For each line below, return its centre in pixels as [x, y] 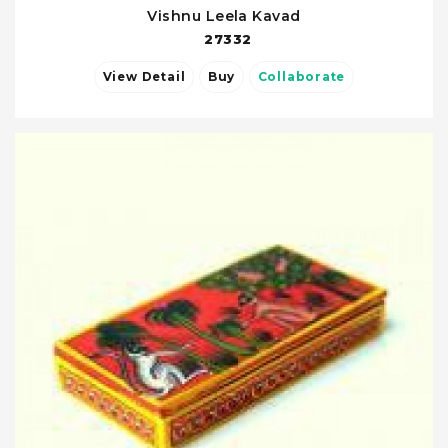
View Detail [163, 77]
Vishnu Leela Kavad [224, 16]
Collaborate [301, 77]
